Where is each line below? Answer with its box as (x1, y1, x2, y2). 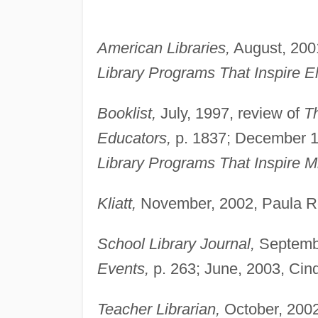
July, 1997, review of (155, 104, 304, 122)
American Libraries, (97, 38, 230, 57)
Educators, (97, 128, 171, 147)
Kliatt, (97, 194, 136, 212)
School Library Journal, (97, 234, 255, 253)
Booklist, (97, 104, 156, 122)
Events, (97, 259, 149, 278)
